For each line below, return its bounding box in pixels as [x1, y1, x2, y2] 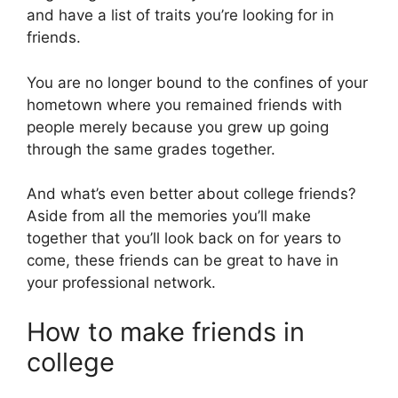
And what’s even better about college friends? [27, 185, 356, 203]
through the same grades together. [27, 139, 275, 158]
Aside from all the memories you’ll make [27, 207, 311, 226]
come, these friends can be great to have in [27, 251, 338, 270]
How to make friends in [27, 315, 305, 347]
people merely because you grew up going [27, 117, 329, 136]
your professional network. [27, 274, 216, 292]
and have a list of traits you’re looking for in [27, 6, 334, 25]
